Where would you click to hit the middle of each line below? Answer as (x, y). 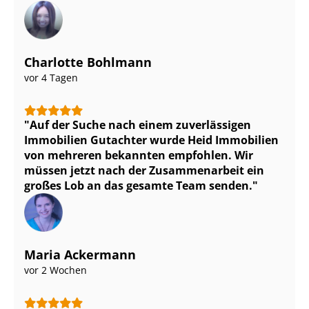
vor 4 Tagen (51, 77)
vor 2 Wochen (56, 270)
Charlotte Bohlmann (88, 62)
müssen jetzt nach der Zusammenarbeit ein (144, 170)
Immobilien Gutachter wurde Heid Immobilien (151, 140)
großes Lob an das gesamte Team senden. (138, 185)
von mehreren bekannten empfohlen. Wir (139, 155)
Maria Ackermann (80, 254)
